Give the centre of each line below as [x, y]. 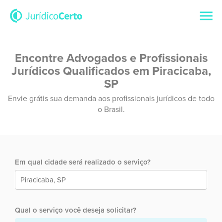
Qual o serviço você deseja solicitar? [76, 210]
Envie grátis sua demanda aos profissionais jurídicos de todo [111, 99]
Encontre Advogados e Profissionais [111, 58]
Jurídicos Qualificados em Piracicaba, [111, 71]
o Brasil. [111, 110]
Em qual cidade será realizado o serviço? [83, 162]
